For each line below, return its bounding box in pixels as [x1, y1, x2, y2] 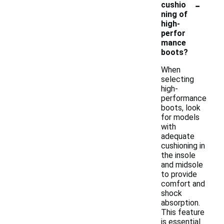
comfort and [161, 179, 205, 188]
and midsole [161, 160, 203, 169]
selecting [161, 74, 194, 84]
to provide [161, 169, 197, 179]
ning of [161, 9, 187, 19]
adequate [161, 131, 194, 141]
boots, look [161, 103, 200, 112]
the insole [161, 150, 195, 160]
